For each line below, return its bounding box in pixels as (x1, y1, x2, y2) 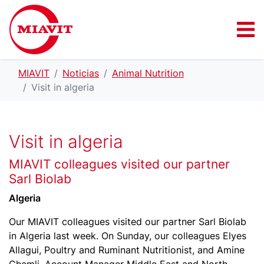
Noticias (62, 67, 99, 79)
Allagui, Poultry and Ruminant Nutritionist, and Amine (9, 244, 245, 256)
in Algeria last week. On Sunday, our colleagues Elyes (9, 230, 246, 242)
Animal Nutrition (112, 67, 184, 79)
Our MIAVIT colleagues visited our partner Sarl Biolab (9, 216, 246, 227)
